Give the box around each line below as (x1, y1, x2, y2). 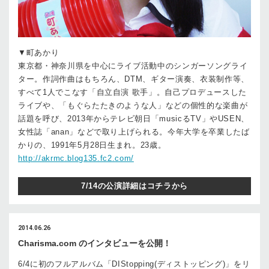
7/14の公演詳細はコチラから (81, 181, 188, 190)
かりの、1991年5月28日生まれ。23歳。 (18, 140, 166, 150)
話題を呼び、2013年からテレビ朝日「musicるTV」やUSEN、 (18, 113, 250, 123)
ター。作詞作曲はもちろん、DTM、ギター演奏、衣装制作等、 (18, 74, 249, 83)
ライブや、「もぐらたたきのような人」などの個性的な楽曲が (18, 100, 248, 110)
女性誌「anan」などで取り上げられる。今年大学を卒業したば (18, 127, 250, 136)
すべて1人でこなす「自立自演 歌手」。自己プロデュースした (18, 87, 247, 97)
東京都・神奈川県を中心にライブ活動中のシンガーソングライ (18, 61, 248, 70)
